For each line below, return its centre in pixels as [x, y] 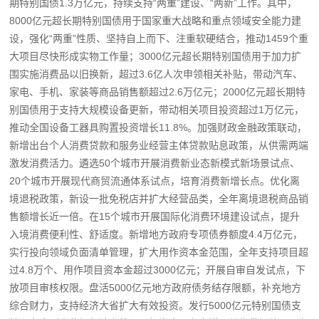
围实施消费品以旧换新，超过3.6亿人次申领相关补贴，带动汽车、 [156, 74]
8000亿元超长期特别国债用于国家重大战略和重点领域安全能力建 [156, 20]
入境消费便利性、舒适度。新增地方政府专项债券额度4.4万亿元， [156, 234]
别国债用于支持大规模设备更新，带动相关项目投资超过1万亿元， [157, 109]
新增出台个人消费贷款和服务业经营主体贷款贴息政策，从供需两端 [159, 145]
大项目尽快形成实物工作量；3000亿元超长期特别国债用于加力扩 [156, 56]
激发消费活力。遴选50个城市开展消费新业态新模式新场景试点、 [155, 163]
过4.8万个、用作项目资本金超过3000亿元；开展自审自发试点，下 [158, 270]
